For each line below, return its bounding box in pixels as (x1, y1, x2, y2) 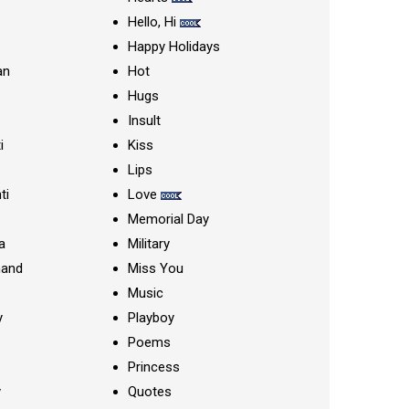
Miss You (127, 260, 184, 277)
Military (127, 236, 170, 252)
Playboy (127, 309, 174, 326)
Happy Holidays (127, 38, 220, 55)
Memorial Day (127, 211, 209, 227)
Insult (127, 112, 161, 129)
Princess (127, 359, 180, 375)
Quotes (127, 383, 172, 400)
